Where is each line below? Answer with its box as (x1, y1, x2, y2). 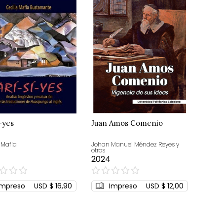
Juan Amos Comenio (91, 118, 163, 128)
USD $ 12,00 (146, 181, 184, 191)
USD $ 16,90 (34, 181, 72, 191)
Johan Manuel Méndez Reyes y (91, 140, 179, 148)
